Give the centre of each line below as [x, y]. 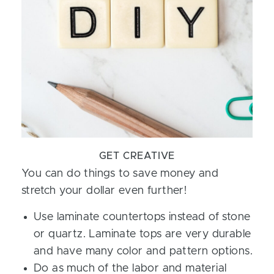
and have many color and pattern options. [143, 251]
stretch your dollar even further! [104, 191]
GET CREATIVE [137, 156]
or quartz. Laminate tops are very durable [143, 234]
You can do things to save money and [120, 174]
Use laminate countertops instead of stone [142, 217]
